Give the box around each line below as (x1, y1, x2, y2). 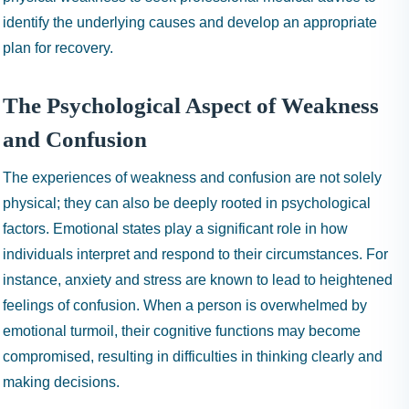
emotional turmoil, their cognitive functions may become (3, 323, 361, 339)
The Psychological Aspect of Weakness (3, 93, 379, 118)
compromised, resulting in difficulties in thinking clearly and (3, 349, 383, 364)
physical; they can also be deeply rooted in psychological (3, 195, 371, 211)
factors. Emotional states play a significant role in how (3, 221, 348, 236)
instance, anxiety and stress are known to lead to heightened (3, 272, 393, 288)
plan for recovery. (3, 40, 113, 56)
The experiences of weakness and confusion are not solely (3, 170, 382, 185)
